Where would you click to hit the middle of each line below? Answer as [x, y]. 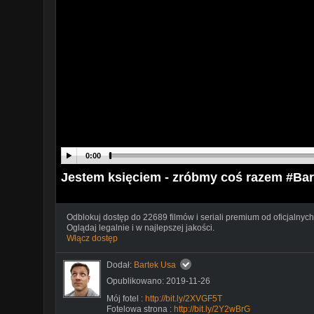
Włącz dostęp [92, 238]
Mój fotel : [126, 298]
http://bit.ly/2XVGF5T [184, 298]
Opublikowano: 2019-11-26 [158, 281]
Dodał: [120, 265]
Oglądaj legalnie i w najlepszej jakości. [141, 227]
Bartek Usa [155, 265]
